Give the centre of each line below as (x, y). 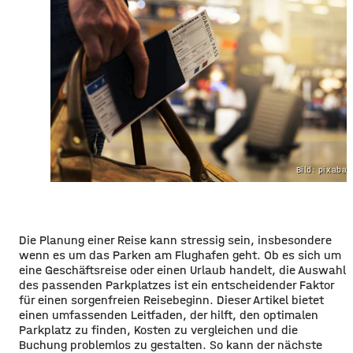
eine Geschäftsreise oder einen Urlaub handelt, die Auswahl (182, 269)
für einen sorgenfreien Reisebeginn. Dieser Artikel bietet (171, 299)
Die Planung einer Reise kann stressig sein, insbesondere (175, 240)
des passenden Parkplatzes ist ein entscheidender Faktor (176, 284)
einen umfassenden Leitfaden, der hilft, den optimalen (169, 314)
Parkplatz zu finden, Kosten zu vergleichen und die (158, 329)
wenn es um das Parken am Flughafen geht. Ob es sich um (180, 255)
